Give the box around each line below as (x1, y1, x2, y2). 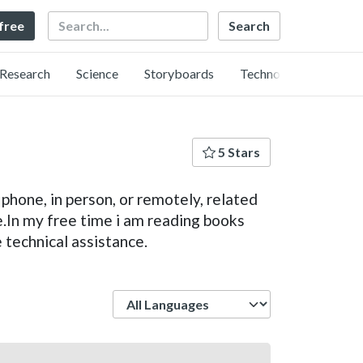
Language (270, 289, 328, 305)
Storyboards (144, 66, 214, 81)
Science (76, 66, 118, 81)
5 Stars (216, 144, 260, 160)
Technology (240, 66, 305, 81)
